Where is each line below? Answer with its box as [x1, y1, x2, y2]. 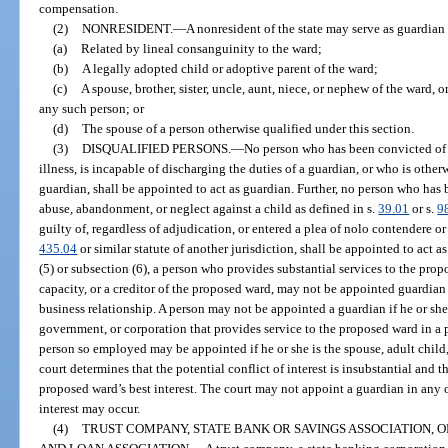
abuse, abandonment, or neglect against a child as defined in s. [39, 200, 379, 216]
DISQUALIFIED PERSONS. [81, 140, 231, 156]
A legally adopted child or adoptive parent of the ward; [81, 60, 378, 76]
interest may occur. [39, 400, 141, 416]
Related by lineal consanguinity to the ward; [80, 40, 322, 56]
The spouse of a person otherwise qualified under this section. [81, 120, 414, 136]
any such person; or [39, 100, 145, 116]
